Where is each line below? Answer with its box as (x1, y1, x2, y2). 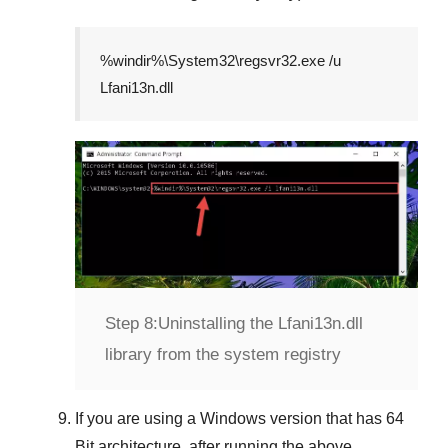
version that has (266, 410, 386, 428)
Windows (200, 410, 266, 428)
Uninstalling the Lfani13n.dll (158, 314, 363, 334)
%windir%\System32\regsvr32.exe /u (100, 51, 341, 69)
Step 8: (105, 314, 158, 334)
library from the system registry (105, 345, 341, 365)
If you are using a (75, 410, 200, 428)
